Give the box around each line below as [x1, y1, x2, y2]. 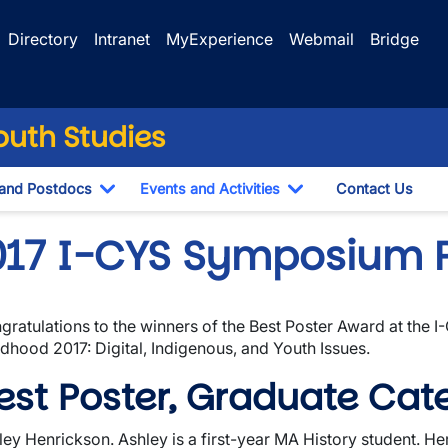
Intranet [94, 29, 150, 49]
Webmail [289, 29, 354, 49]
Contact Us [336, 180, 413, 197]
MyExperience [166, 29, 273, 49]
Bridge [370, 29, 419, 49]
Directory [8, 29, 78, 49]
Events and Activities [140, 180, 280, 197]
